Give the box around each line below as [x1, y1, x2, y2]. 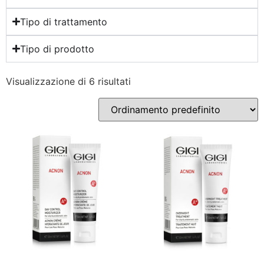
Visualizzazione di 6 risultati [6, 75, 131, 87]
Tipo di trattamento [20, 15, 108, 28]
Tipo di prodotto [20, 42, 95, 55]
